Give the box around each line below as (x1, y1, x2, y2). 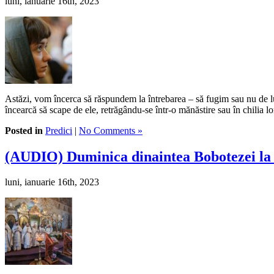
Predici (45, 125, 72, 136)
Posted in (5, 125, 43, 136)
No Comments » (79, 125, 143, 136)
